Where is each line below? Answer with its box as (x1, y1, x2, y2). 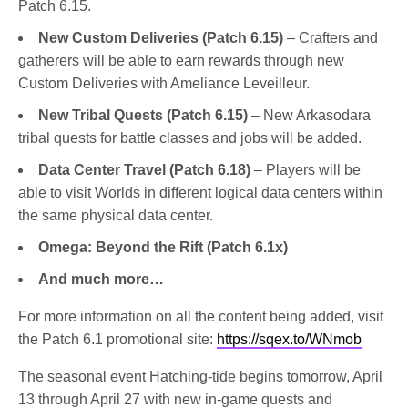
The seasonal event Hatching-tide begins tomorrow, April (18, 369, 383, 385)
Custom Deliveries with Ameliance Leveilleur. (18, 76, 310, 92)
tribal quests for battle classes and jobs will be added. (18, 130, 362, 147)
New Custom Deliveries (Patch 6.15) (38, 30, 287, 46)
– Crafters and (287, 30, 378, 46)
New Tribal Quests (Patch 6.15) (38, 107, 251, 124)
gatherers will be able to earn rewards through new (18, 53, 344, 69)
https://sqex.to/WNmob (217, 331, 362, 348)
